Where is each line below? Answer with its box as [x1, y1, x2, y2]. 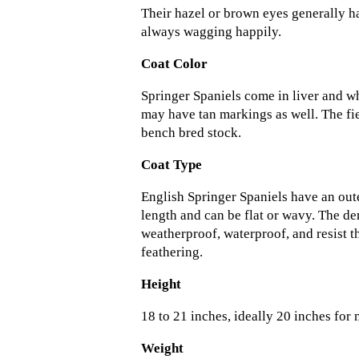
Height [141, 276, 181, 292]
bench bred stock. [141, 125, 241, 141]
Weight [141, 341, 184, 357]
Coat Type [141, 157, 202, 173]
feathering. [141, 244, 203, 260]
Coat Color [141, 56, 208, 72]
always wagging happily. [141, 24, 281, 40]
